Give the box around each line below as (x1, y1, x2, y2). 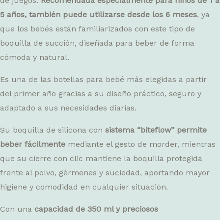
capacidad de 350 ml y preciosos (34, 204, 158, 214)
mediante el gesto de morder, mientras (65, 139, 216, 149)
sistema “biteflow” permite (105, 125, 207, 135)
